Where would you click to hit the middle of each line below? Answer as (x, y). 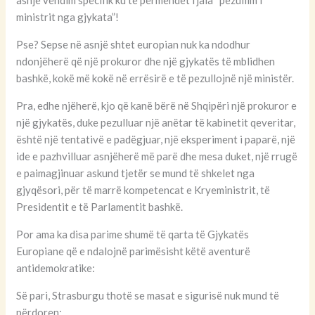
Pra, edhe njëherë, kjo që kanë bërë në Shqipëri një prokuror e (157, 106)
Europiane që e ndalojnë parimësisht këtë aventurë (134, 251)
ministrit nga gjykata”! (68, 17)
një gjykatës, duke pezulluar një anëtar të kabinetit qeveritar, (156, 123)
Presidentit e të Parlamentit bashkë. (100, 207)
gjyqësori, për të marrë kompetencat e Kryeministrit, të (143, 190)
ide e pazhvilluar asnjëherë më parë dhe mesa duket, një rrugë (157, 156)
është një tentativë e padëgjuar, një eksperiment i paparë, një (156, 140)
